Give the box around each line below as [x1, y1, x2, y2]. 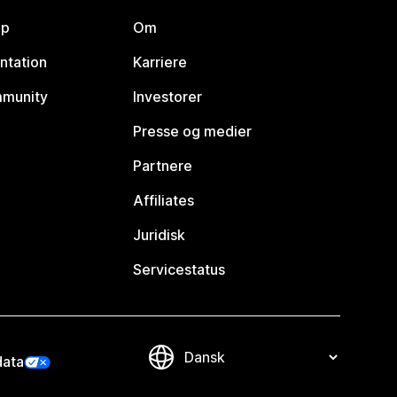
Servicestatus [133, 261, 226, 279]
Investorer [133, 88, 203, 106]
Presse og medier [133, 122, 253, 141]
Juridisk [133, 226, 186, 245]
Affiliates [133, 191, 195, 210]
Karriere [133, 53, 188, 72]
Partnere [133, 157, 193, 175]
